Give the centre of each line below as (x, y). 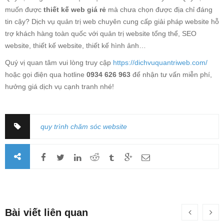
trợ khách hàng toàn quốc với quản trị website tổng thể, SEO (101, 34)
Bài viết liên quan (46, 213)
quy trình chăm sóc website (84, 127)
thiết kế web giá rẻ (74, 10)
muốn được (23, 10)
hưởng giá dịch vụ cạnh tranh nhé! (59, 87)
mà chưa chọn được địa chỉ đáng (159, 10)
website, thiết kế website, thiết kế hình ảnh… (75, 46)
